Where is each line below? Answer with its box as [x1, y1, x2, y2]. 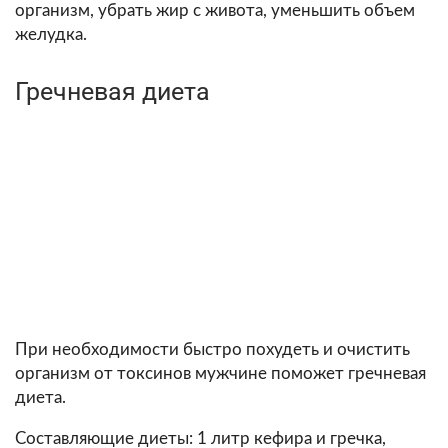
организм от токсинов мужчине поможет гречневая [15, 364, 426, 382]
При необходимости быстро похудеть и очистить [15, 340, 410, 358]
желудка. [15, 25, 87, 43]
